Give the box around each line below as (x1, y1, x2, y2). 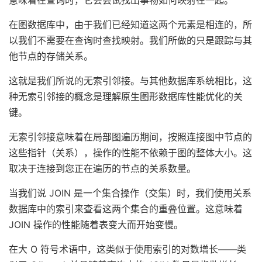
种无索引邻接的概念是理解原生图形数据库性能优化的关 (9, 91, 243, 103)
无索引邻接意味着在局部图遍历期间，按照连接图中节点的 (9, 131, 252, 143)
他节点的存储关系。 (9, 50, 93, 63)
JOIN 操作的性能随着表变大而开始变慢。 (9, 219, 183, 231)
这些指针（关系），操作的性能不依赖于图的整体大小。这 (9, 147, 252, 159)
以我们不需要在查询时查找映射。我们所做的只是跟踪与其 (9, 35, 252, 47)
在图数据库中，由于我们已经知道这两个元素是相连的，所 (9, 19, 252, 31)
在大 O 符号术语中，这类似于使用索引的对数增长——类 (9, 243, 246, 256)
